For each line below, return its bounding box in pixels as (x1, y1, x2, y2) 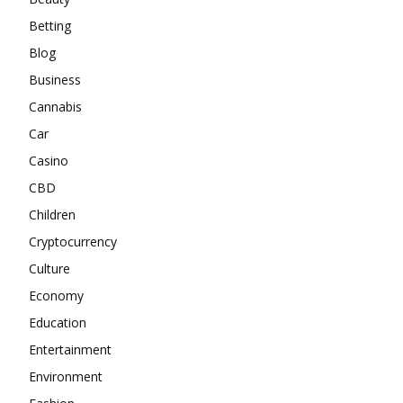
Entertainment (29, 341, 112, 359)
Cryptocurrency (29, 233, 117, 251)
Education (29, 314, 86, 332)
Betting (29, 17, 71, 35)
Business (29, 71, 81, 89)
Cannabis (29, 98, 82, 116)
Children (29, 206, 76, 224)
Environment (29, 368, 103, 386)
